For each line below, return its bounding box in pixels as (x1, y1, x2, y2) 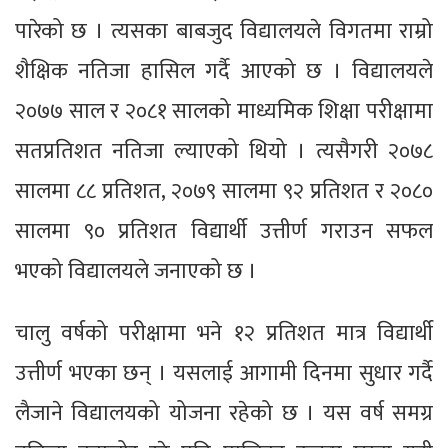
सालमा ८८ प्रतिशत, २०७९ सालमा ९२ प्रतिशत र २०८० (15, 172, 433, 210)
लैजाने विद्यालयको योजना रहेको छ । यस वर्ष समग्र (15, 394, 433, 432)
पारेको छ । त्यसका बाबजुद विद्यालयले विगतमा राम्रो (15, 12, 433, 50)
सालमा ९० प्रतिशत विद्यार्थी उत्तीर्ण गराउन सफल (15, 212, 433, 250)
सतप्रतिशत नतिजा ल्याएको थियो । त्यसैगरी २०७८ (15, 132, 433, 170)
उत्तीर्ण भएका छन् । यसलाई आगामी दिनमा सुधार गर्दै (15, 354, 433, 392)
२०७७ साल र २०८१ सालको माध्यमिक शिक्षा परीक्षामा (15, 92, 433, 130)
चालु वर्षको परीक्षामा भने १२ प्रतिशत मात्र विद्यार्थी (15, 314, 433, 352)
